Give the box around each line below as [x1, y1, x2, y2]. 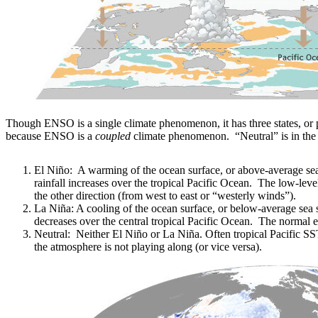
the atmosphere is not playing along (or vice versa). [34, 240, 262, 253]
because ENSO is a [6, 129, 95, 142]
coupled [95, 129, 131, 142]
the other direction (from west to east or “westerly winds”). [34, 189, 296, 202]
